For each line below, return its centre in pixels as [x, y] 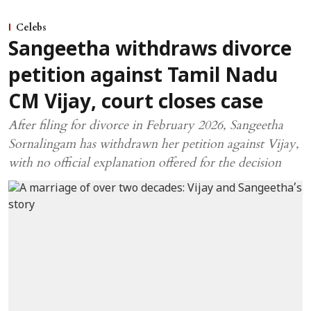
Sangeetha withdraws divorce [150, 50]
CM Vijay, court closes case [136, 103]
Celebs [31, 27]
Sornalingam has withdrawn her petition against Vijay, [154, 144]
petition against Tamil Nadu [143, 77]
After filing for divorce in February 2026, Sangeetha [146, 125]
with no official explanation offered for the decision [145, 162]
